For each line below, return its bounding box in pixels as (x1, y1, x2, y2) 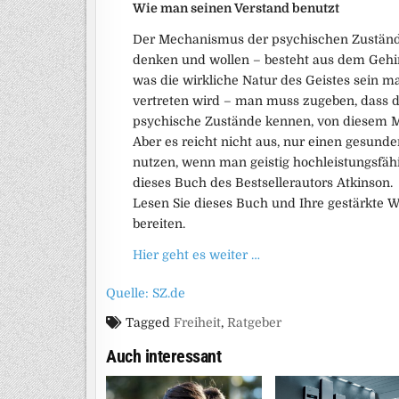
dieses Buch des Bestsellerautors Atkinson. (133, 175, 393, 191)
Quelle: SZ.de (106, 286, 185, 301)
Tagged (122, 315, 174, 330)
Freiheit (174, 315, 221, 330)
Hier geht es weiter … (133, 248, 260, 263)
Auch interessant (106, 346, 221, 368)
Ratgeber (227, 315, 281, 330)
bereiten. (133, 216, 185, 232)
